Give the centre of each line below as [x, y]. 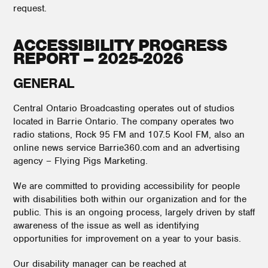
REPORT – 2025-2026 [98, 59]
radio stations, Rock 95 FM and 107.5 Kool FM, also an [129, 135]
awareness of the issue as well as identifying [106, 226]
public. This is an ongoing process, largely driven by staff [134, 212]
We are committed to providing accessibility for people [127, 186]
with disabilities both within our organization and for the [130, 199]
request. [30, 8]
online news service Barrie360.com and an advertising [127, 148]
